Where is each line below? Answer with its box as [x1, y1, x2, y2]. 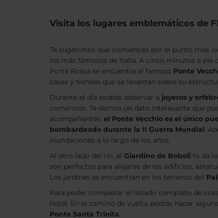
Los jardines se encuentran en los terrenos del [50, 173, 206, 182]
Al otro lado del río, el [50, 151, 124, 160]
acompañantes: [50, 114, 104, 123]
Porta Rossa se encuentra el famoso [50, 67, 173, 75]
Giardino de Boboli [124, 151, 191, 160]
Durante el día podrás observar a [50, 93, 162, 102]
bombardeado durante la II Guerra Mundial [50, 125, 204, 134]
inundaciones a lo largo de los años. [50, 136, 172, 145]
